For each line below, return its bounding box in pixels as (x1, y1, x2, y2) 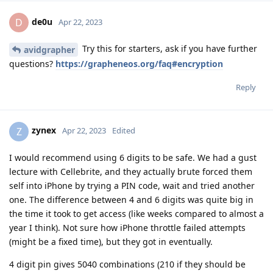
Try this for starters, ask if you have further (80, 42, 257, 54)
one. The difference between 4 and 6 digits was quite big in (9, 193, 253, 205)
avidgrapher (24, 43, 75, 55)
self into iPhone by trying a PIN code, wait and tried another (9, 179, 255, 191)
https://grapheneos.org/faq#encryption (55, 57, 223, 69)
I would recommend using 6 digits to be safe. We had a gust (9, 151, 257, 163)
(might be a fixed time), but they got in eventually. (9, 235, 213, 247)
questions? (9, 57, 55, 69)
